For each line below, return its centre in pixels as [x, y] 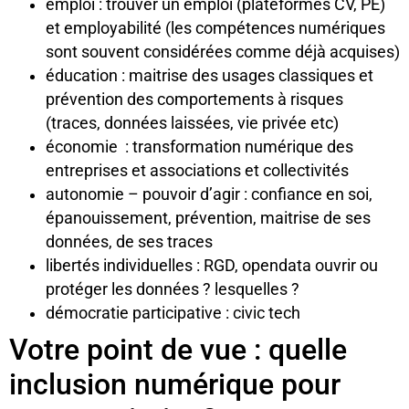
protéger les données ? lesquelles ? [173, 289]
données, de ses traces [129, 241]
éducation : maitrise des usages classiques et [210, 75]
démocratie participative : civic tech [173, 313]
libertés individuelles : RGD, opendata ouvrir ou [212, 265]
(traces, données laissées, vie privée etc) [192, 123]
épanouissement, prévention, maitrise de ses [208, 218]
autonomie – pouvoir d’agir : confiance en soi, [209, 194]
